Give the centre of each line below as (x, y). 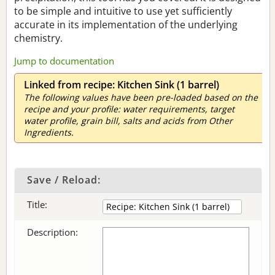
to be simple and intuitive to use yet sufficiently (123, 11)
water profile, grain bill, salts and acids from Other (128, 121)
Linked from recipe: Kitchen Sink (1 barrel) (122, 85)
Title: (37, 204)
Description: (52, 232)
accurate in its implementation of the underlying (126, 25)
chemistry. (38, 38)
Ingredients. (49, 132)
